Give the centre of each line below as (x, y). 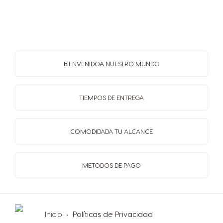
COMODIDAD (89, 131)
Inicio (54, 214)
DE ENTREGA (126, 97)
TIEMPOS (93, 97)
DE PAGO (128, 165)
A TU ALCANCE (131, 131)
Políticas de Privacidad (113, 214)
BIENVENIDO (81, 63)
